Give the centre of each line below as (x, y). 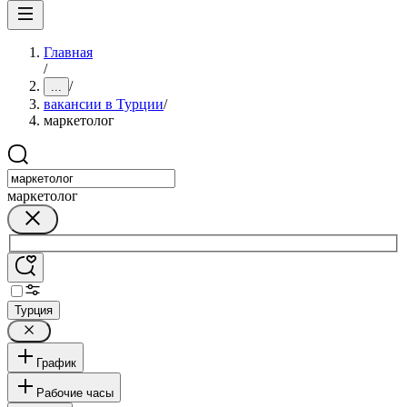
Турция (34, 310)
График (56, 362)
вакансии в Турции (104, 104)
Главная (68, 52)
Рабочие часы (75, 392)
